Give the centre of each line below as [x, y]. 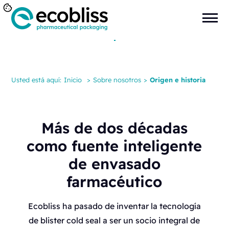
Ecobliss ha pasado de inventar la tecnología [114, 206]
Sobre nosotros [117, 80]
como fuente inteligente [114, 146]
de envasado [114, 164]
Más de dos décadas [114, 128]
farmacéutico [114, 181]
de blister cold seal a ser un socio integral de [114, 220]
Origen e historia [178, 80]
